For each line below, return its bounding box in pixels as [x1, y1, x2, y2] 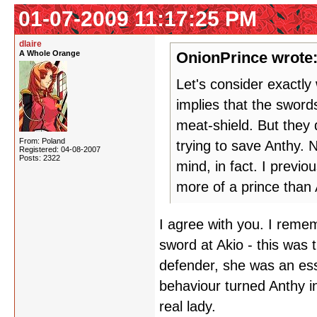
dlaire [19, 39, 42, 49]
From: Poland [19, 137, 65, 145]
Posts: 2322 [19, 154, 60, 162]
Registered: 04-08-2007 [19, 145, 100, 154]
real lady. [159, 299, 216, 314]
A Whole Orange [19, 49, 80, 57]
